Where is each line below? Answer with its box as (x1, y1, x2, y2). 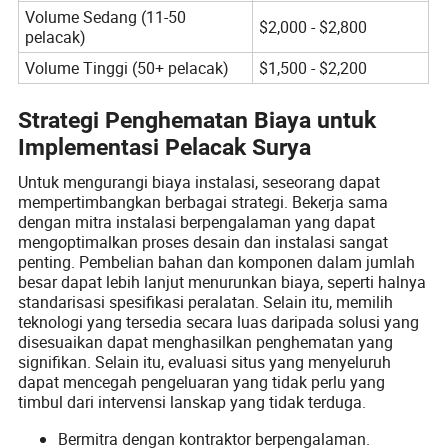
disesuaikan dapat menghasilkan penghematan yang (18, 330, 394, 353)
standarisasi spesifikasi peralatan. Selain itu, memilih (18, 290, 394, 313)
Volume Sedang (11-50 (24, 5, 186, 28)
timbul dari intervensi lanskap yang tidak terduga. (18, 390, 367, 413)
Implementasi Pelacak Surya (18, 133, 312, 161)
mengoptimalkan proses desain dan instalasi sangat (18, 230, 389, 253)
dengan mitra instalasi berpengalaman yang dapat (18, 210, 376, 233)
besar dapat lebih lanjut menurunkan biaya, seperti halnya (18, 270, 427, 293)
